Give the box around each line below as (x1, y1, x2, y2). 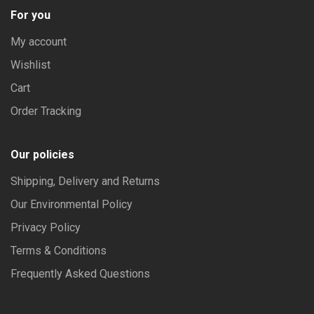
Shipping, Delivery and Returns (11, 175, 160, 189)
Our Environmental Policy (11, 198, 132, 212)
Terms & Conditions (11, 244, 107, 258)
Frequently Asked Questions (11, 267, 150, 281)
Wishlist (11, 58, 50, 72)
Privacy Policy (11, 221, 81, 235)
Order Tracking (11, 104, 81, 118)
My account (11, 35, 67, 49)
